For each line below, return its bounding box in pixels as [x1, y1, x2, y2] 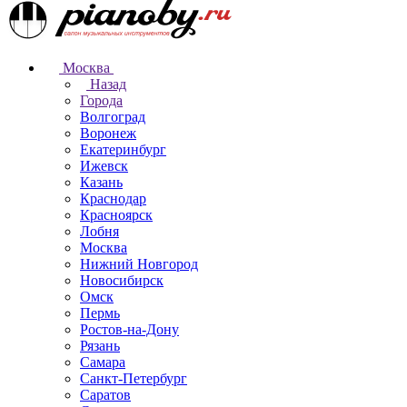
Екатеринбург [80, 142, 166, 157]
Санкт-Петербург [80, 371, 187, 386]
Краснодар [80, 191, 146, 206]
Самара [80, 354, 125, 370]
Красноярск [80, 207, 153, 223]
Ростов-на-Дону [80, 322, 179, 337]
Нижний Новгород [80, 256, 198, 272]
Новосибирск [80, 273, 164, 288]
